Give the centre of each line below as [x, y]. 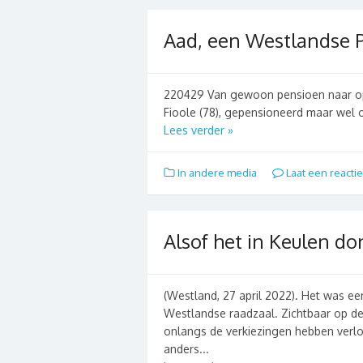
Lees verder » [199, 130]
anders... [186, 348]
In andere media [217, 172]
